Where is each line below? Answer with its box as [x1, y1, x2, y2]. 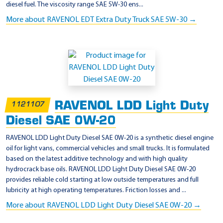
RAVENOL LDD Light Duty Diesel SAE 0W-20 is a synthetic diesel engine [6, 134, 214, 142]
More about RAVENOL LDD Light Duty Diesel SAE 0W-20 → [6, 202, 201, 210]
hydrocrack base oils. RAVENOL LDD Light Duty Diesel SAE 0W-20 [6, 166, 196, 174]
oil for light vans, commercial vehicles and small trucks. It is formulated [6, 145, 210, 153]
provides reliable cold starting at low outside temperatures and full [6, 176, 199, 184]
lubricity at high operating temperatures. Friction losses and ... [6, 187, 186, 195]
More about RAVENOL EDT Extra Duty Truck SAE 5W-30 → [6, 15, 197, 24]
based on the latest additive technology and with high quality [6, 155, 188, 163]
